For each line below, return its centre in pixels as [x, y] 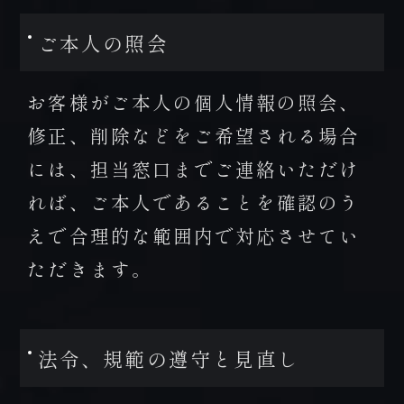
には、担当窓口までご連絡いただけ [194, 169]
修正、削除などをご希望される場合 [194, 136]
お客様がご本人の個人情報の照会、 [194, 102]
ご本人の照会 [103, 42]
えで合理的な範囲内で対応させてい [194, 236]
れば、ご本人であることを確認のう [194, 202]
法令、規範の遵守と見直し [168, 358]
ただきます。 [90, 269]
